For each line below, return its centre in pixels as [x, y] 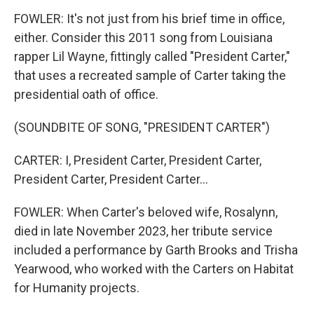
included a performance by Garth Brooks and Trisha [156, 250]
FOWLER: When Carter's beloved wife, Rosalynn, [146, 212]
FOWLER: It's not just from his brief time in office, [149, 19]
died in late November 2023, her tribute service [143, 231]
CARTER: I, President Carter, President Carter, [138, 160]
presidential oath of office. [86, 94]
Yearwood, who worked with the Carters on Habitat [154, 269]
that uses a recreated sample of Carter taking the [150, 75]
